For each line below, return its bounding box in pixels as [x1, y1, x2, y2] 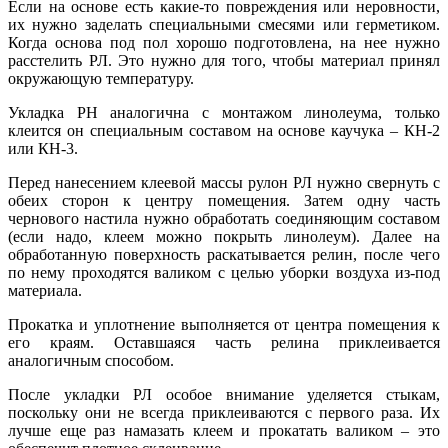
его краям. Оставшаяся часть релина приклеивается [8, 333, 440, 351]
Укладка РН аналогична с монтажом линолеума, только [8, 103, 440, 121]
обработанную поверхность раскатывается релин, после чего [8, 245, 440, 263]
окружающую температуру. [8, 69, 194, 87]
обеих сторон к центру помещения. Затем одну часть [8, 191, 440, 209]
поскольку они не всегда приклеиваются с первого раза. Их [8, 403, 440, 421]
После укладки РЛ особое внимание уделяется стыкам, [8, 385, 440, 403]
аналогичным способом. [8, 351, 174, 369]
